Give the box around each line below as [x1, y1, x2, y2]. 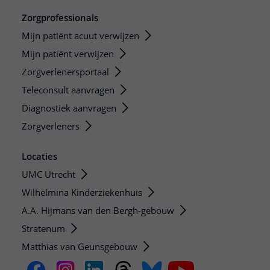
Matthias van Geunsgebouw [22, 240, 137, 253]
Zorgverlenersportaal [22, 66, 109, 78]
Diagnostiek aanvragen [22, 102, 116, 115]
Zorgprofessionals [22, 11, 98, 24]
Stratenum [22, 222, 65, 235]
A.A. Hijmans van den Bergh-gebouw [22, 204, 174, 217]
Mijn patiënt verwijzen [22, 48, 114, 60]
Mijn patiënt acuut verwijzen [22, 30, 139, 42]
